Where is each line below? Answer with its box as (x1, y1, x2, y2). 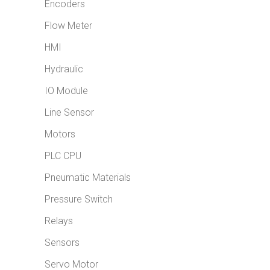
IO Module (45, 85, 88, 96)
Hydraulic (45, 63, 83, 75)
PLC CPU (45, 150, 81, 162)
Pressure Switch (45, 193, 113, 205)
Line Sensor (45, 107, 94, 118)
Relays (45, 215, 73, 227)
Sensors (45, 237, 80, 248)
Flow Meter (45, 20, 92, 31)
